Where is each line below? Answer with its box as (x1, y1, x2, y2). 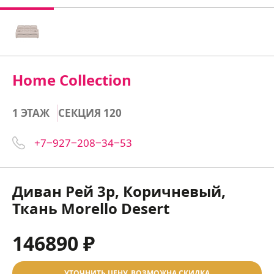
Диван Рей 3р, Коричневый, (12, 181, 226, 201)
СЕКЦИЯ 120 (58, 106, 122, 120)
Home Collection (12, 70, 131, 90)
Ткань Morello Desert (12, 198, 169, 218)
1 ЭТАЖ (12, 106, 50, 120)
